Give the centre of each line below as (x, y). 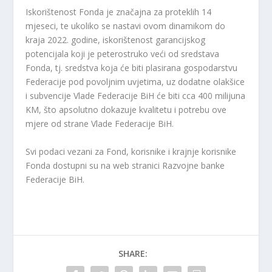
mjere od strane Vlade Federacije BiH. (100, 124)
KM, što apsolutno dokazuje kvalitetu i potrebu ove (126, 110)
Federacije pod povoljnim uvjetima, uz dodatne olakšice (135, 82)
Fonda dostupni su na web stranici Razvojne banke (125, 165)
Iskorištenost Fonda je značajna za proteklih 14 (119, 12)
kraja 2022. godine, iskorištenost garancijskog (116, 40)
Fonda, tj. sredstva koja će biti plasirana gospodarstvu (132, 68)
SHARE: (133, 253)
